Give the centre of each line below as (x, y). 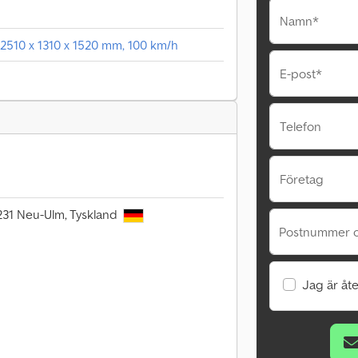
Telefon (300, 126)
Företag (302, 179)
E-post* (301, 74)
